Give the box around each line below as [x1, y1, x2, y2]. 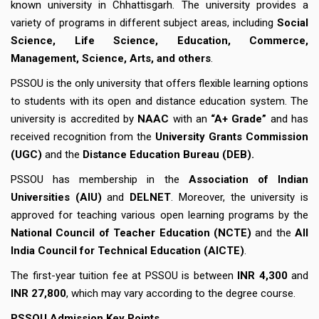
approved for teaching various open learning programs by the [11, 208, 308, 221]
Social [277, 16, 308, 29]
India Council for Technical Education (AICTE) [11, 244, 244, 257]
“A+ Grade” [211, 112, 271, 125]
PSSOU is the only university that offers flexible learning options [11, 76, 308, 90]
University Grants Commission [155, 130, 308, 143]
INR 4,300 [237, 268, 291, 282]
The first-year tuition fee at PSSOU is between [11, 268, 237, 282]
